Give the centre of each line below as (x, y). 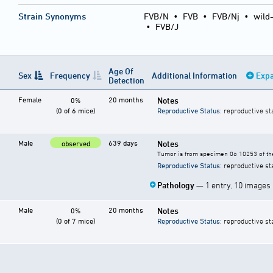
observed (76, 144)
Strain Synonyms (52, 16)
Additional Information (195, 76)
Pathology (177, 185)
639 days (123, 143)
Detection (126, 80)
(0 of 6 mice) (76, 111)
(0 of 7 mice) (76, 221)
